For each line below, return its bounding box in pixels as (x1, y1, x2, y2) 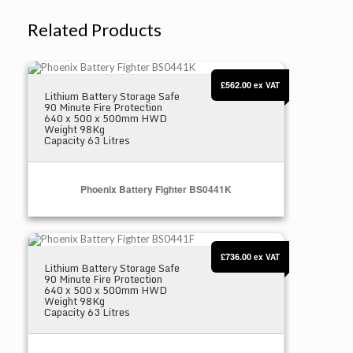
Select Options (121, 233, 190, 249)
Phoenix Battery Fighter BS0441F (28, 231, 181, 244)
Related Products (28, 18, 162, 40)
